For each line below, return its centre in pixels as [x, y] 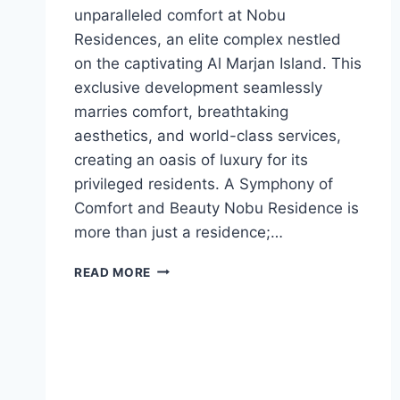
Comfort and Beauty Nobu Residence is [217, 208]
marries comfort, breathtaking [181, 111]
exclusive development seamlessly [198, 87]
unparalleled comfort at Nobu [180, 15]
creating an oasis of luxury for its [191, 159]
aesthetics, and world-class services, [208, 135]
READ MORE [113, 272]
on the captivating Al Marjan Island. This [218, 63]
